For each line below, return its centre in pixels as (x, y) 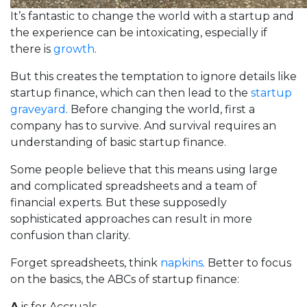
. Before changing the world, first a (160, 109)
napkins (182, 262)
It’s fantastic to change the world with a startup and (152, 16)
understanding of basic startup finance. (118, 142)
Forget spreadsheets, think (85, 262)
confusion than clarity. (70, 235)
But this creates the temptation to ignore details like (153, 76)
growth (74, 49)
